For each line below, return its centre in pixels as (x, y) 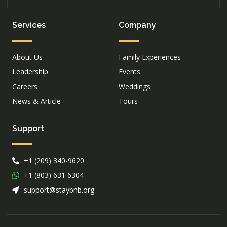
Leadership (30, 72)
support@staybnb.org (59, 190)
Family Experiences (150, 57)
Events (129, 72)
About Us (27, 57)
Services (29, 25)
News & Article (36, 101)
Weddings (135, 87)
